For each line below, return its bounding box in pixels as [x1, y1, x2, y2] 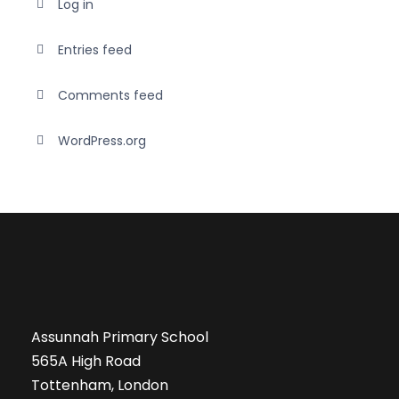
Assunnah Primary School [31, 326, 208, 347]
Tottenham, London [31, 374, 168, 395]
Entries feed [58, 40, 132, 59]
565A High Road [31, 350, 141, 371]
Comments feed [58, 85, 163, 104]
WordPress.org [58, 131, 146, 150]
